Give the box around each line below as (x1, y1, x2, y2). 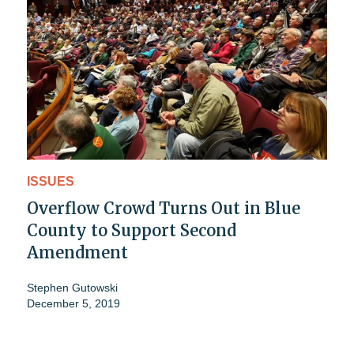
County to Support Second (27, 220, 236, 240)
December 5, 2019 (27, 296, 120, 310)
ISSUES (27, 174, 74, 188)
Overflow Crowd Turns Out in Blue (27, 198, 300, 218)
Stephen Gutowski (27, 281, 118, 294)
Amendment (27, 242, 128, 262)
